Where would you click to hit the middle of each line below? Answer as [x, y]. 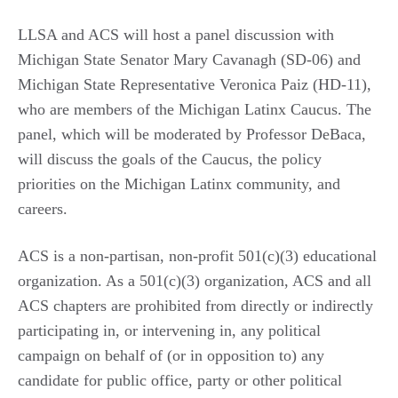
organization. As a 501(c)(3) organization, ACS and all [195, 281]
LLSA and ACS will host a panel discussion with [176, 35]
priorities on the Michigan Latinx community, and [179, 184]
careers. [43, 209]
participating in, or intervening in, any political [169, 330]
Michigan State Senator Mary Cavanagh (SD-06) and [189, 60]
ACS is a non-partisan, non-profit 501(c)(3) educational [197, 256]
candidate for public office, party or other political [180, 380]
